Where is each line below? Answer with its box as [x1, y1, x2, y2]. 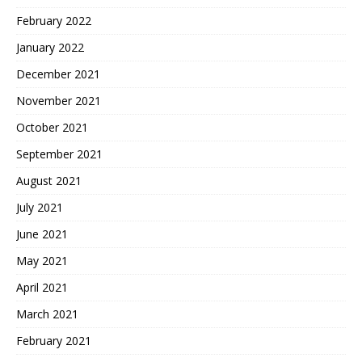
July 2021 [16, 199, 63, 215]
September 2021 [16, 145, 103, 162]
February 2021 [16, 332, 91, 348]
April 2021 [16, 279, 68, 295]
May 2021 [16, 252, 68, 268]
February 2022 [16, 12, 91, 28]
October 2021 [16, 119, 88, 135]
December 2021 [16, 65, 100, 82]
